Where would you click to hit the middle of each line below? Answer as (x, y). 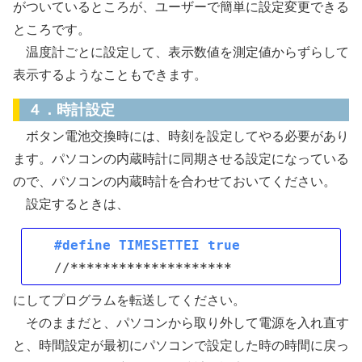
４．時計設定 (71, 110)
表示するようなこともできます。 (110, 75)
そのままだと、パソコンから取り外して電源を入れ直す (181, 323)
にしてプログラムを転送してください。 (129, 301)
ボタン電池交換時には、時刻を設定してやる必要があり (181, 137)
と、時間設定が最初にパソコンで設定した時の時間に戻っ (181, 346)
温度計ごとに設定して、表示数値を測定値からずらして (181, 53)
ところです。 (52, 30)
